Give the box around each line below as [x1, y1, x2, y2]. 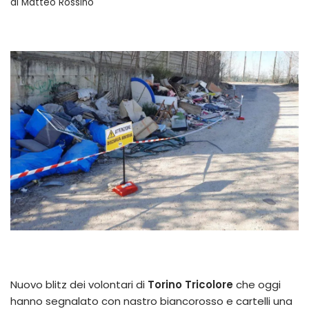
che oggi [233, 277, 281, 292]
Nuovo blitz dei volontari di [10, 277, 145, 292]
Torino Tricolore [145, 277, 233, 292]
